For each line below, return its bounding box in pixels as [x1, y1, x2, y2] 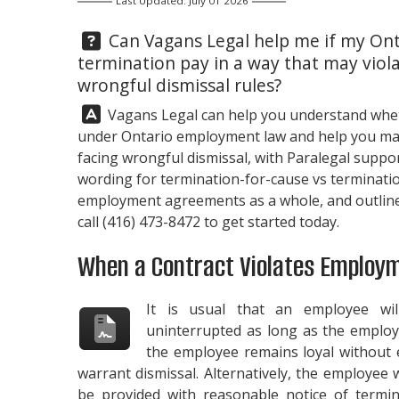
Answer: [77, 100, 141, 125]
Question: [77, 27, 156, 52]
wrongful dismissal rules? [77, 72, 281, 97]
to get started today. [200, 211, 339, 232]
